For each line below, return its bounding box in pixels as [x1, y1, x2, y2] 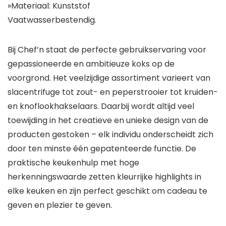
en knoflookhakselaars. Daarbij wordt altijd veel [8, 100, 194, 112]
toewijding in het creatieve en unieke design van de [8, 115, 208, 127]
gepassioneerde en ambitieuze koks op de [8, 58, 175, 70]
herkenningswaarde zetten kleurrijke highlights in [8, 171, 201, 183]
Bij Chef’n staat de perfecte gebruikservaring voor [8, 44, 206, 56]
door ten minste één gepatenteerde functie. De [8, 143, 196, 155]
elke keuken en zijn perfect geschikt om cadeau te [8, 185, 207, 197]
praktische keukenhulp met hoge [8, 157, 139, 169]
